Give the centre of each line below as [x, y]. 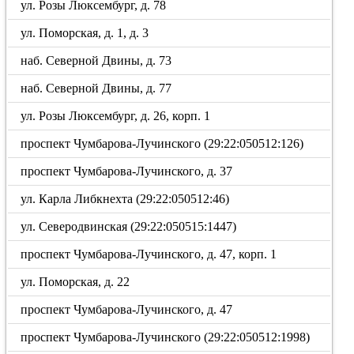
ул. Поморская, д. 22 [75, 282]
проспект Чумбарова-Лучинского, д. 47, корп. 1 [149, 254]
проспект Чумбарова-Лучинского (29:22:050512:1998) [166, 337]
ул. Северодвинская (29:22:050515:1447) [129, 226]
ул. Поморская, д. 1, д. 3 [85, 33]
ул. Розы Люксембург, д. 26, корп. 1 [116, 116]
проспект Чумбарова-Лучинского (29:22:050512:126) [162, 143]
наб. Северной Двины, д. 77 [96, 88]
